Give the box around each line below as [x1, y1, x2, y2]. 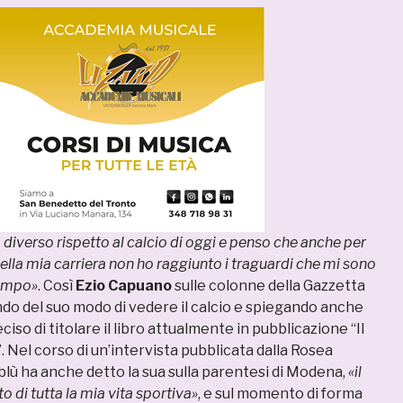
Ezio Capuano [76, 277, 172, 294]
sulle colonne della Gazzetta [172, 277, 365, 294]
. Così [38, 277, 76, 294]
